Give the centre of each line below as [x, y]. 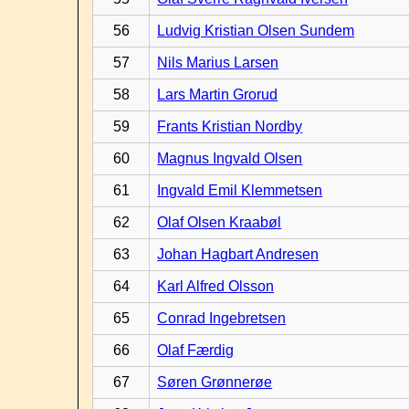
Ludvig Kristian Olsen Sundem [256, 31]
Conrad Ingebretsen [222, 318]
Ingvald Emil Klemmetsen [240, 190]
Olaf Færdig [196, 350]
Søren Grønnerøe [215, 382]
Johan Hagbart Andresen [238, 254]
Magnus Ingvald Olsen [230, 158]
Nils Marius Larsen [218, 63]
